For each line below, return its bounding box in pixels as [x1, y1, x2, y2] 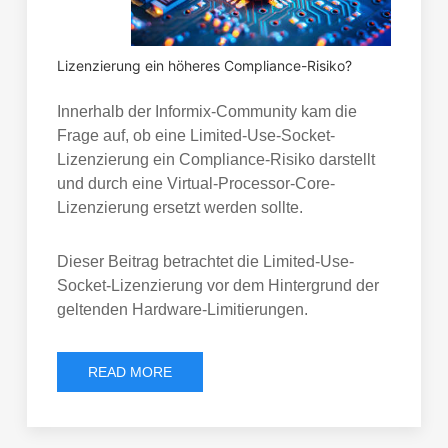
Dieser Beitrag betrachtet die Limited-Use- [56, 253, 354, 271]
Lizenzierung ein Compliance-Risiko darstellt [56, 151, 375, 169]
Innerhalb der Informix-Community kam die [56, 103, 357, 121]
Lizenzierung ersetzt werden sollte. [56, 199, 303, 217]
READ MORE [87, 364, 172, 381]
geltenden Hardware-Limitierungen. [56, 301, 308, 319]
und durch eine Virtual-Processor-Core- [56, 175, 335, 193]
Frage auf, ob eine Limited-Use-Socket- [56, 127, 335, 145]
